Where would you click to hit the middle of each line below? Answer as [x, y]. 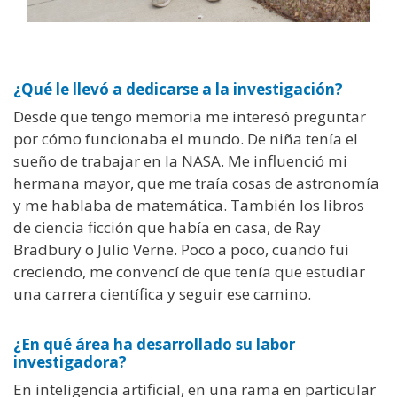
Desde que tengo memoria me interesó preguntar [190, 117]
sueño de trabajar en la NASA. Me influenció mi [180, 161]
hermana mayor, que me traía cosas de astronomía [196, 183]
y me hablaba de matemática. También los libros [189, 206]
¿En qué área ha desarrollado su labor [154, 344]
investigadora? [70, 362]
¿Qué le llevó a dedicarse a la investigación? [178, 90]
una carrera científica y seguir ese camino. [164, 294]
